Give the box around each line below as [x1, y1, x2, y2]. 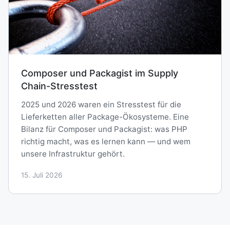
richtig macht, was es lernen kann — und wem [21, 136, 190, 146]
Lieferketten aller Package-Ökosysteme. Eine [21, 111, 189, 122]
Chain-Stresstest [21, 80, 98, 91]
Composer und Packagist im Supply [21, 67, 178, 79]
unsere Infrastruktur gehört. [21, 148, 125, 159]
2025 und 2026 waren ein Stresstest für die [21, 99, 181, 109]
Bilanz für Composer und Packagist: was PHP [21, 124, 187, 134]
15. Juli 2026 [21, 170, 62, 179]
